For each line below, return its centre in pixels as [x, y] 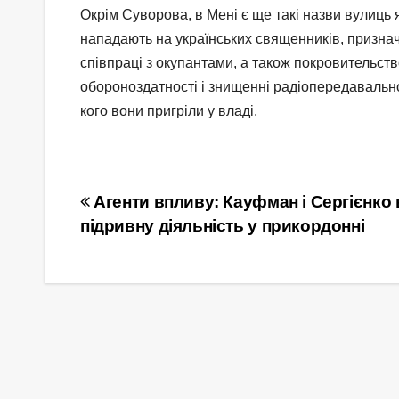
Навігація [146, 208]
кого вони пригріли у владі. [169, 111]
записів [131, 245]
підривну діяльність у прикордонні [223, 226]
